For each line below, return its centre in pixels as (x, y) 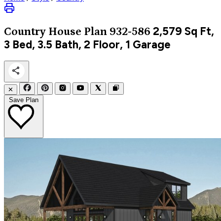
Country (26, 32)
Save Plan (24, 100)
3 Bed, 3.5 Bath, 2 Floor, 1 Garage (87, 44)
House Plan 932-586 (99, 32)
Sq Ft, (198, 31)
